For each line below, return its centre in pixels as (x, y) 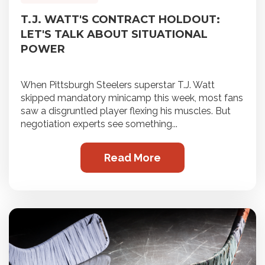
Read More (132, 158)
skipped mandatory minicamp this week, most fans (132, 98)
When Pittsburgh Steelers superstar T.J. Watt (118, 85)
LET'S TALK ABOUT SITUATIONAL (114, 35)
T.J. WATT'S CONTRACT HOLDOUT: (120, 20)
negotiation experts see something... (99, 124)
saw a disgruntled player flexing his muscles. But (126, 111)
